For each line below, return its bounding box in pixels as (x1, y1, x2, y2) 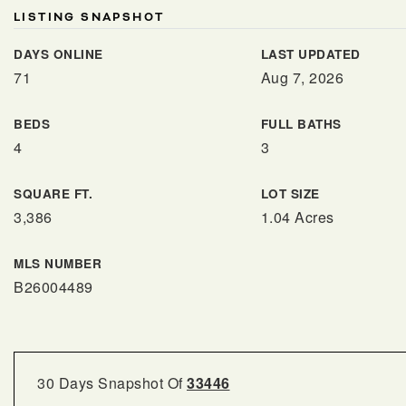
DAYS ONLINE (14, 45, 103, 63)
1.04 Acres (260, 207, 334, 227)
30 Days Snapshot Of (37, 372, 187, 393)
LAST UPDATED (260, 45, 361, 63)
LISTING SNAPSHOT (14, 10, 165, 24)
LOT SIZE (260, 185, 320, 202)
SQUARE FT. (14, 185, 92, 202)
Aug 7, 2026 (260, 67, 344, 88)
